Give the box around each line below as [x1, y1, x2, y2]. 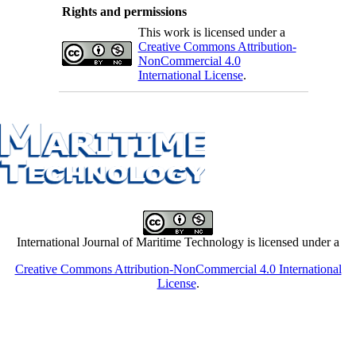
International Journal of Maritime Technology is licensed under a [17, 234, 339, 249]
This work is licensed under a [137, 25, 285, 39]
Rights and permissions [61, 4, 187, 18]
